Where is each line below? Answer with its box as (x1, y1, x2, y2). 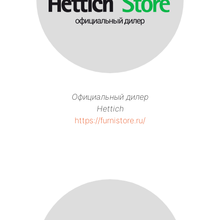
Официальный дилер (72, 91, 148, 102)
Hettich (96, 103, 124, 113)
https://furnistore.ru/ (75, 115, 145, 125)
